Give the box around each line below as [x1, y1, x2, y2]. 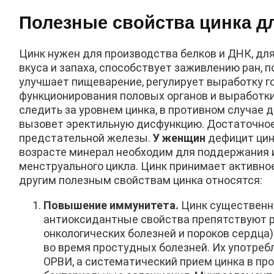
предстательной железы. [19, 131, 150, 144]
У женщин [150, 131, 206, 144]
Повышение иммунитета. [43, 198, 179, 212]
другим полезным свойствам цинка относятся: [19, 173, 262, 187]
